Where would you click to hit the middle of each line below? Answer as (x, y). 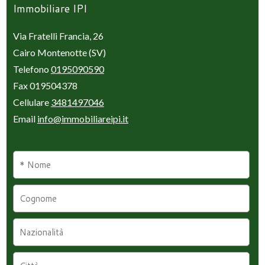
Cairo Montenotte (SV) (59, 52)
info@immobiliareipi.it (83, 118)
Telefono (32, 69)
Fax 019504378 (45, 85)
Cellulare (32, 102)
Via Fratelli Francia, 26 (58, 35)
